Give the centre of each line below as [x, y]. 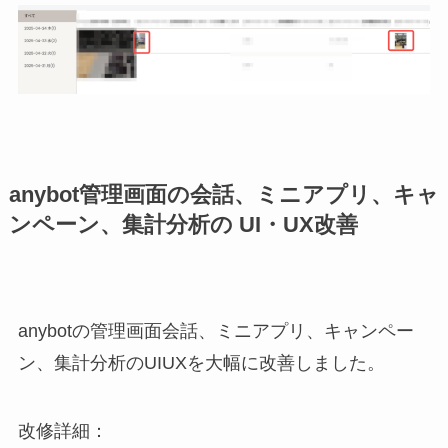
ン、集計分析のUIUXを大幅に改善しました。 [201, 362]
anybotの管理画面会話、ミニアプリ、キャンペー [215, 330]
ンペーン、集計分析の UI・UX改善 [183, 224]
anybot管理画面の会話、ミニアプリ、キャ [223, 194]
